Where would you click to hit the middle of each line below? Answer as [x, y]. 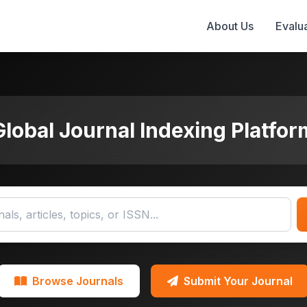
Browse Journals [78, 281]
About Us [230, 26]
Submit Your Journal [238, 281]
